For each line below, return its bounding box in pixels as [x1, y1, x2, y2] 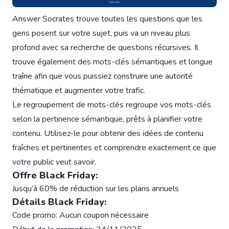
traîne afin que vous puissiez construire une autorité [12, 71, 193, 82]
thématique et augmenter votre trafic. [12, 85, 145, 97]
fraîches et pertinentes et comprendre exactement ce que [12, 142, 216, 154]
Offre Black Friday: [12, 169, 98, 182]
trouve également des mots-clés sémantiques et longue [12, 56, 213, 68]
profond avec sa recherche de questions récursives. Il [12, 42, 198, 54]
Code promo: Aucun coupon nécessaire [12, 210, 149, 221]
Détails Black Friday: [12, 196, 107, 209]
